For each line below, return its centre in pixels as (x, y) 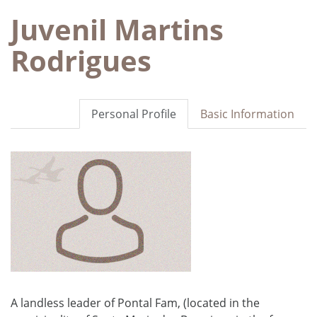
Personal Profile (134, 114)
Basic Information (247, 114)
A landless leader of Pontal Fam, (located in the (135, 302)
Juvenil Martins (117, 29)
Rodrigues (81, 60)
